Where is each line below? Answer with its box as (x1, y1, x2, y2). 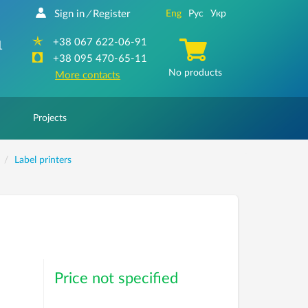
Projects (33, 113, 67, 123)
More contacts (55, 70, 121, 80)
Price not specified (54, 271, 178, 286)
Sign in (54, 9, 85, 19)
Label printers (14, 155, 71, 165)
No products (168, 68, 223, 78)
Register (92, 9, 130, 19)
